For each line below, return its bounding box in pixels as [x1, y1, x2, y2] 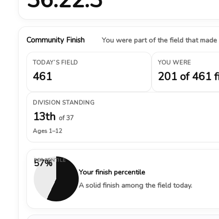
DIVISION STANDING [33, 99, 95, 107]
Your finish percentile [79, 167, 145, 177]
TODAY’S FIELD [33, 59, 78, 66]
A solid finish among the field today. [79, 180, 192, 190]
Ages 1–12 [33, 127, 62, 135]
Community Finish [26, 35, 85, 45]
